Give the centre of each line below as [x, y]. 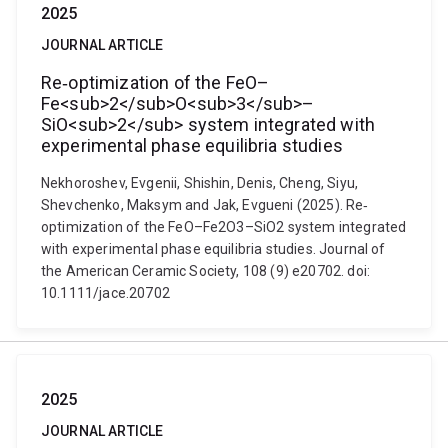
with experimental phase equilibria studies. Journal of [213, 249]
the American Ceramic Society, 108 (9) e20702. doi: [206, 271]
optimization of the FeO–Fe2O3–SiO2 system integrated [224, 227]
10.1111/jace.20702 [105, 293]
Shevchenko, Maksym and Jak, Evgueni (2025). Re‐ [205, 205]
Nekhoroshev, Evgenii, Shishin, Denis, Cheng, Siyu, [200, 183]
